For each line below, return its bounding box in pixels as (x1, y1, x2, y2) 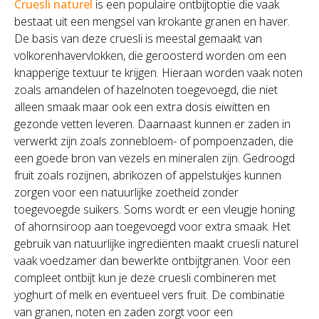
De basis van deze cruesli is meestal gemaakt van (14, 31, 262, 46)
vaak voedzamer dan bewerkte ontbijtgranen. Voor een (14, 253, 291, 268)
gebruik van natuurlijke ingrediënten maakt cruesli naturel (14, 236, 298, 251)
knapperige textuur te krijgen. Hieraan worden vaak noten (14, 65, 303, 80)
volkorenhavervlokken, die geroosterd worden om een (14, 48, 286, 63)
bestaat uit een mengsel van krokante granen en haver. (14, 14, 290, 29)
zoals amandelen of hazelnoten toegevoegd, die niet (14, 82, 278, 98)
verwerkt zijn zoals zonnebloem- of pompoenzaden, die (14, 133, 293, 149)
